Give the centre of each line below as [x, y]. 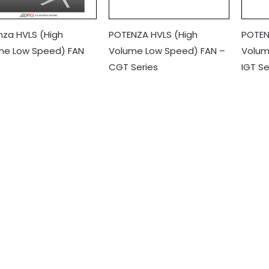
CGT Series [133, 67]
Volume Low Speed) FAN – [167, 50]
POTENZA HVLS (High [153, 34]
